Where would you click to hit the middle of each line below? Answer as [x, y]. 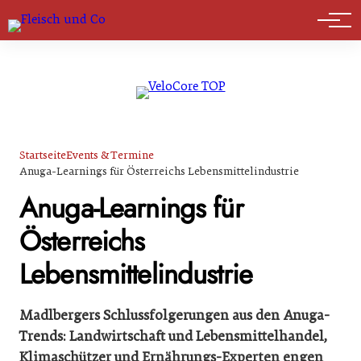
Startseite [43, 155]
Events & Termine [110, 155]
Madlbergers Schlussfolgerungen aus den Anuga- [174, 315]
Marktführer [66, 24]
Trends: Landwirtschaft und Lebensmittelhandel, [173, 336]
